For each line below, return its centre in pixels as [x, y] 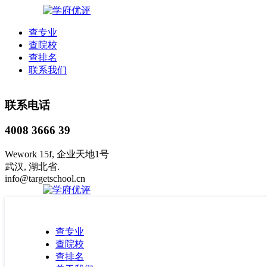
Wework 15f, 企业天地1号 [57, 154]
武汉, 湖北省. [32, 167]
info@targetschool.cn [45, 179]
